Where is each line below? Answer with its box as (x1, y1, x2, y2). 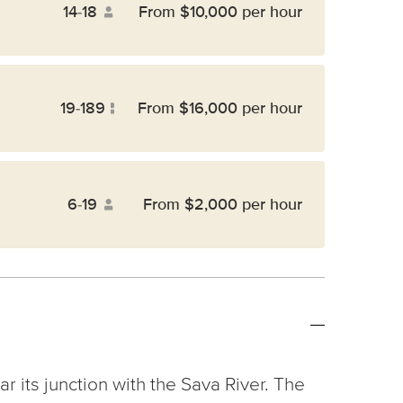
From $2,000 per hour (143, 194, 302, 214)
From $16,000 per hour (138, 98, 302, 118)
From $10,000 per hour (139, 2, 302, 22)
